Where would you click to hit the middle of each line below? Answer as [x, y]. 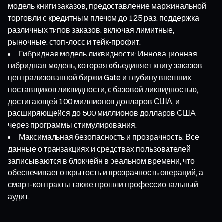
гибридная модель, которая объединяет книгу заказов [105, 65]
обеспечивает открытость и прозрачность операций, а [106, 172]
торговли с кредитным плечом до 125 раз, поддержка [104, 18]
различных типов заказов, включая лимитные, [91, 29]
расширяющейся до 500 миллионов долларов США [102, 113]
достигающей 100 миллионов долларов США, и [94, 101]
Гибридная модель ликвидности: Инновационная [108, 53]
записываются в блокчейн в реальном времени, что [101, 160]
